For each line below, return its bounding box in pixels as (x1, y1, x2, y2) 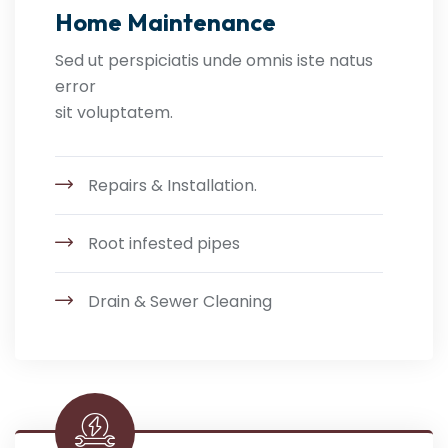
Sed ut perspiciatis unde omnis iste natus (55, 49, 373, 72)
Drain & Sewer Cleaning (88, 290, 272, 313)
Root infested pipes (88, 232, 240, 255)
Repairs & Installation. (88, 174, 257, 197)
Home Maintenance (55, 7, 276, 37)
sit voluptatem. (55, 101, 173, 124)
